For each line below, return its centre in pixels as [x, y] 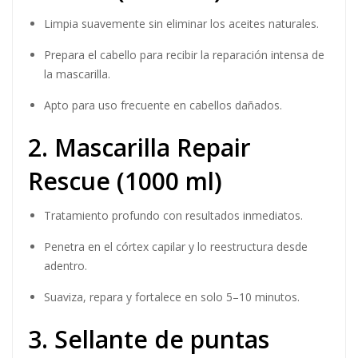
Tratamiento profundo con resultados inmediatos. [173, 215]
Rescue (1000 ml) [125, 181]
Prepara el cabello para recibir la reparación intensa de [184, 55]
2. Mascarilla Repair [139, 147]
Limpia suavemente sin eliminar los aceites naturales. [181, 24]
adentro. [66, 266]
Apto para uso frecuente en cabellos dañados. [163, 105]
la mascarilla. [77, 74]
